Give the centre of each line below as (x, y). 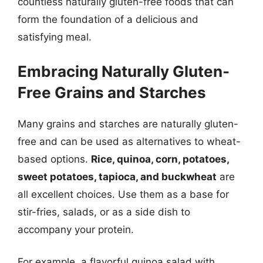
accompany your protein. (76, 229)
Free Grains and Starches (112, 92)
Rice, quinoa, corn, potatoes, (160, 159)
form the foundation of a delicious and (108, 19)
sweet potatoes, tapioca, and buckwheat (117, 176)
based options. (54, 159)
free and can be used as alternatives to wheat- (129, 141)
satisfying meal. (55, 37)
